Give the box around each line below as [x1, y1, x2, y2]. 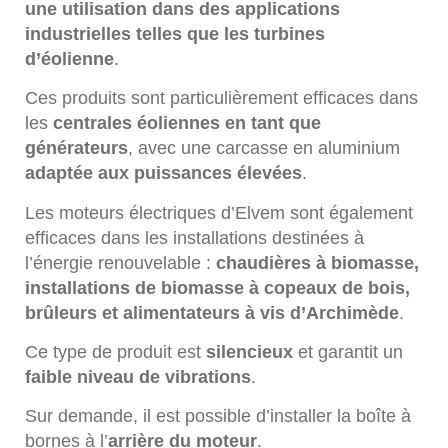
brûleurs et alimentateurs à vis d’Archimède [25, 302, 399, 323]
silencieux [206, 342, 293, 363]
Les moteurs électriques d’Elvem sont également [25, 202, 413, 223]
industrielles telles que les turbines [25, 23, 325, 44]
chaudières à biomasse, [216, 252, 419, 273]
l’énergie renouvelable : [25, 252, 216, 273]
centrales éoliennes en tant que [53, 113, 321, 134]
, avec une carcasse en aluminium [128, 138, 400, 159]
